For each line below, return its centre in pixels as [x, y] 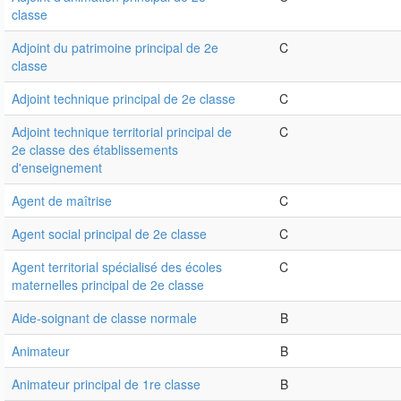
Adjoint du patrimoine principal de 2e [115, 48]
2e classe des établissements [95, 150]
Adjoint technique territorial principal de [122, 132]
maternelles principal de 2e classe [108, 285]
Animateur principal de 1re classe [106, 384]
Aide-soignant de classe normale [104, 318]
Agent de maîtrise [62, 201]
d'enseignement [57, 168]
